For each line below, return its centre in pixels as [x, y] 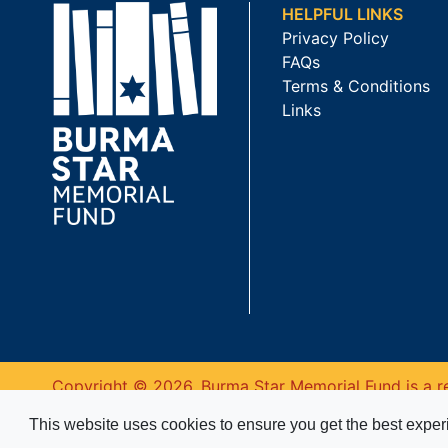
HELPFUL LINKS [342, 14]
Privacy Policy [335, 38]
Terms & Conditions [355, 86]
